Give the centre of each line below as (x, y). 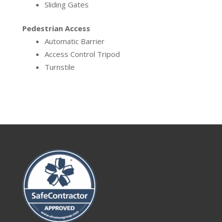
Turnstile (59, 67)
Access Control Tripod (82, 54)
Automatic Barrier (74, 41)
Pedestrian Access (56, 28)
